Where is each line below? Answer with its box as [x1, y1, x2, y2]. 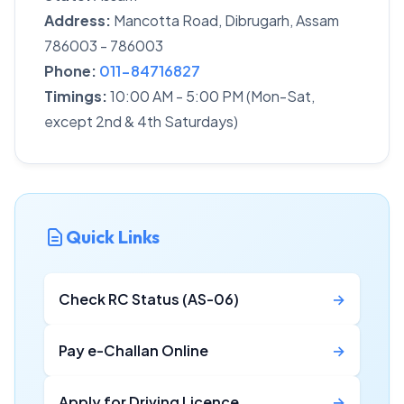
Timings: [44, 87, 107, 106]
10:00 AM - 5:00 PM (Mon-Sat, [107, 87, 315, 106]
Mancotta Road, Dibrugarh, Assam [111, 11, 339, 30]
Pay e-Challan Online [59, 341, 208, 360]
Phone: [44, 61, 96, 80]
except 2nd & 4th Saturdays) [44, 112, 238, 131]
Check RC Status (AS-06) [59, 289, 239, 308]
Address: [44, 11, 111, 30]
